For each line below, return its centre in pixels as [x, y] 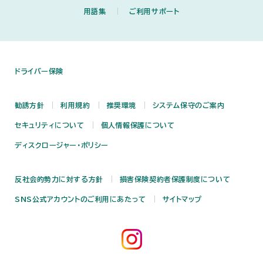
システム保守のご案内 [188, 105]
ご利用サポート [154, 11]
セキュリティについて [50, 125]
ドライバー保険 [39, 71]
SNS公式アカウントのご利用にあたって [80, 199]
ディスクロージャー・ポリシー [62, 145]
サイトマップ [182, 199]
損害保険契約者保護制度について [175, 179]
